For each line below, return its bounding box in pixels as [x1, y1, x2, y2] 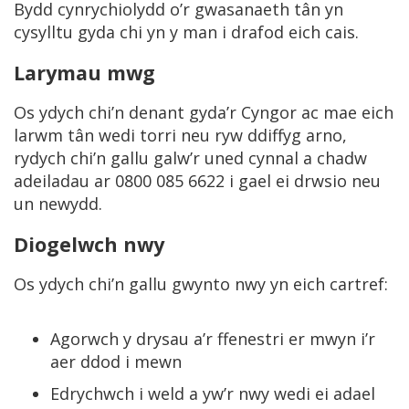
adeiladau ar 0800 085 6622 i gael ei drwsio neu [14, 170, 381, 192]
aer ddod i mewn [50, 351, 182, 372]
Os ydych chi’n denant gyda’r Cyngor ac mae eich [14, 101, 393, 123]
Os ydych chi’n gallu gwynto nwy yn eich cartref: [14, 273, 393, 295]
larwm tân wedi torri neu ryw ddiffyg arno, [14, 124, 347, 146]
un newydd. [14, 193, 107, 215]
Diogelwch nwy [14, 231, 164, 257]
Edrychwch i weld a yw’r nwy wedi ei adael [50, 383, 375, 404]
